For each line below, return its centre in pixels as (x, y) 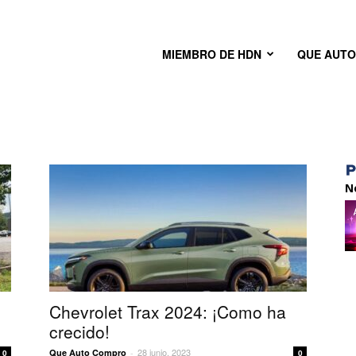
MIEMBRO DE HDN (212, 54)
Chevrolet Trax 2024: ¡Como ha (168, 311)
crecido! (79, 331)
